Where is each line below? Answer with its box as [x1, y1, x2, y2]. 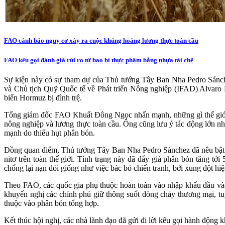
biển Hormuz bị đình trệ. [4, 93, 82, 102]
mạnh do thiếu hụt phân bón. [4, 128, 95, 137]
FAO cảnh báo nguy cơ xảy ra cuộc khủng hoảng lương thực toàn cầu [4, 37, 198, 45]
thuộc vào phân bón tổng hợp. [4, 198, 99, 207]
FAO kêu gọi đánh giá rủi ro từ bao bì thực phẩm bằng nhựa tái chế [4, 56, 193, 64]
